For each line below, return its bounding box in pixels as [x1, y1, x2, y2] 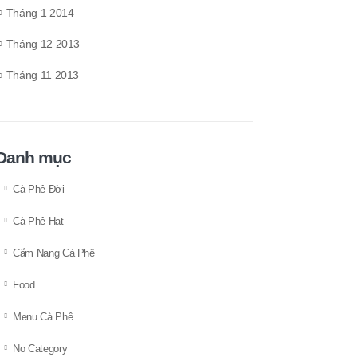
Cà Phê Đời [13, 184, 65, 195]
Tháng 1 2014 [6, 6, 74, 19]
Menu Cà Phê [13, 312, 73, 323]
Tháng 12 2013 [6, 37, 80, 51]
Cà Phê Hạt [13, 216, 64, 227]
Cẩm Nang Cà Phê [13, 248, 95, 259]
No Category [13, 343, 68, 355]
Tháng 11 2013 [6, 69, 80, 82]
